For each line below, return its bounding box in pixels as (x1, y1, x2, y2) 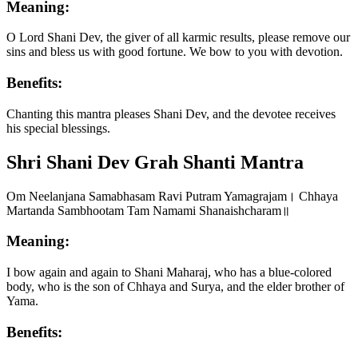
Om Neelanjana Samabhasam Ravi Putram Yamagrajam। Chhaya (6, 189, 338, 203)
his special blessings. (6, 121, 110, 135)
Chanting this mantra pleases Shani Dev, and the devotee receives (6, 106, 336, 121)
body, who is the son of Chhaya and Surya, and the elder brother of (6, 279, 344, 293)
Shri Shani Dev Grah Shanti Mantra (6, 151, 304, 173)
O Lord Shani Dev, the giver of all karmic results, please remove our (6, 30, 350, 45)
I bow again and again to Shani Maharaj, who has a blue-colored (6, 265, 332, 279)
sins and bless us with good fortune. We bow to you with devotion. (6, 45, 343, 59)
